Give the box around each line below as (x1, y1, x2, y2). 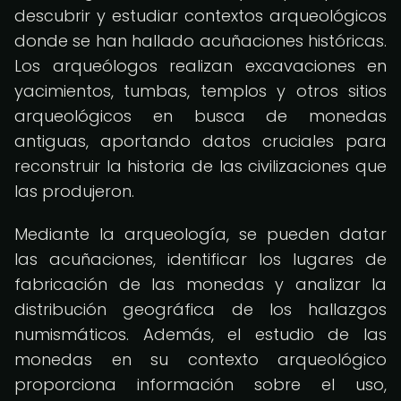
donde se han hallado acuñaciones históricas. (14, 30, 387, 52)
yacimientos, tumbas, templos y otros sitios (14, 80, 387, 102)
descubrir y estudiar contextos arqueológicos (14, 4, 387, 27)
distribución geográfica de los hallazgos (14, 298, 387, 320)
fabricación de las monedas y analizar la (14, 273, 387, 295)
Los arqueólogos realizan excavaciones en (14, 55, 387, 77)
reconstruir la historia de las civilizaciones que (14, 155, 387, 177)
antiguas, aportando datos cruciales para (14, 130, 387, 152)
